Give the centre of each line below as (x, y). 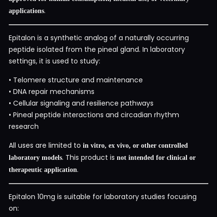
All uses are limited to (46, 145)
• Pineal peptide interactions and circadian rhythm (94, 115)
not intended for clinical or (156, 157)
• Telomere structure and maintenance (76, 80)
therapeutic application (43, 170)
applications (26, 11)
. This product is (89, 157)
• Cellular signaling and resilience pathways (81, 103)
